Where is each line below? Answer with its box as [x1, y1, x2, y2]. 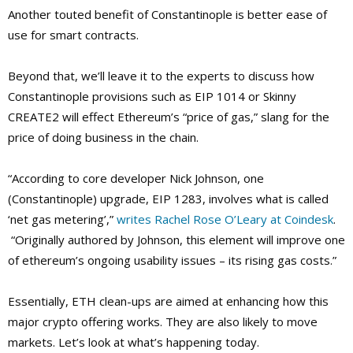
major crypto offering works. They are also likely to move [8, 314, 318, 330]
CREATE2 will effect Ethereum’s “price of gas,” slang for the [8, 109, 329, 125]
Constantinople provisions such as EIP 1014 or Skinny [8, 88, 296, 105]
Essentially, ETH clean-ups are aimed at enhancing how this [8, 293, 329, 310]
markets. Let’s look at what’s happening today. [8, 334, 259, 351]
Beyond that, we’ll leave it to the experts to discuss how [8, 68, 314, 84]
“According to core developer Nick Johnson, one [8, 170, 264, 187]
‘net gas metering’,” [8, 211, 117, 228]
